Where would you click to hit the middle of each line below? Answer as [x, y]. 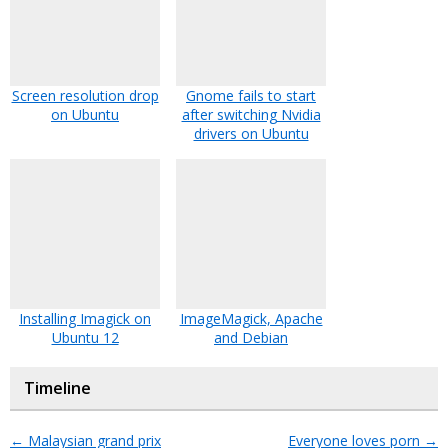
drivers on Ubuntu [251, 133]
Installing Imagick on [85, 318]
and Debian [251, 337]
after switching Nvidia [251, 114]
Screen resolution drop [85, 95]
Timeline [57, 388]
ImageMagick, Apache [251, 318]
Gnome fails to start [251, 95]
